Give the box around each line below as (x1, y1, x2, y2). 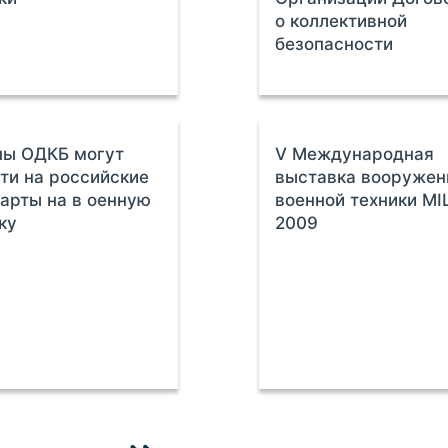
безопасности (275, 34, 394, 54)
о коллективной (275, 11, 408, 31)
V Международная (275, 144, 435, 164)
